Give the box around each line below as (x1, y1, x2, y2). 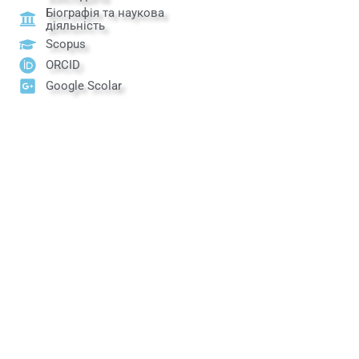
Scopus (46, 37, 87, 52)
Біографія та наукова (46, 5, 165, 20)
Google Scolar (46, 79, 123, 94)
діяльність (46, 18, 106, 33)
